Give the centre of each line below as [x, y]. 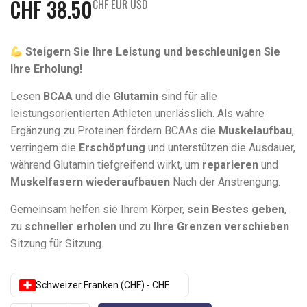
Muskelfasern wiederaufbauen [90, 182]
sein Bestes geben [236, 209]
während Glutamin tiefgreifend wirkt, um [106, 165]
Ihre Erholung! [46, 69]
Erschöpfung [112, 148]
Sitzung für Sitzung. [57, 244]
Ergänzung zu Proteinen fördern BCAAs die [114, 131]
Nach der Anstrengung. [225, 182]
